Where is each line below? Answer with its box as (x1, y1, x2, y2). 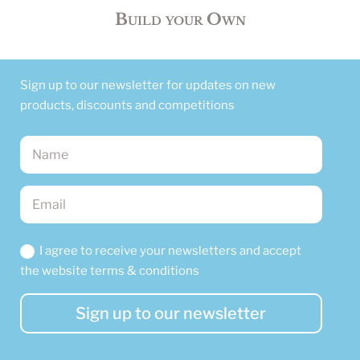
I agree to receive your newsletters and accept (39, 243, 301, 259)
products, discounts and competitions (20, 97, 235, 112)
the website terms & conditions (20, 264, 199, 279)
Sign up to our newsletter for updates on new (20, 77, 276, 92)
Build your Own (114, 9, 246, 29)
